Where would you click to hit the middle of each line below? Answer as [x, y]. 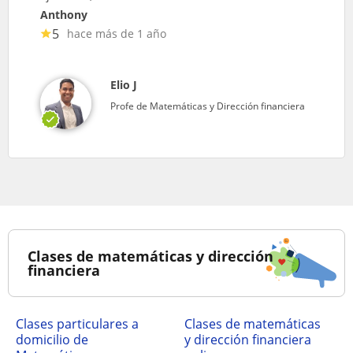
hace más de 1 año [117, 33]
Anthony [64, 14]
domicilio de [52, 339]
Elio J [124, 84]
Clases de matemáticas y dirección [150, 256]
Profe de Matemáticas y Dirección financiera [208, 106]
